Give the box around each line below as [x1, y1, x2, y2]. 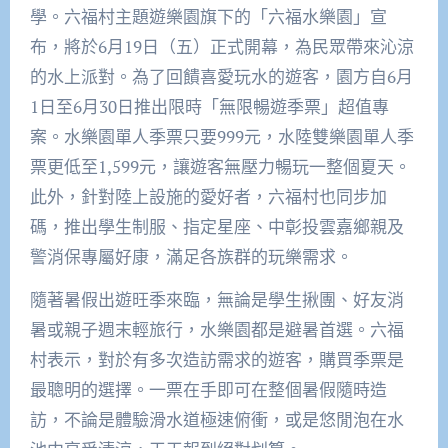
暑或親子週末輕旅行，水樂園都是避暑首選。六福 [29, 317, 404, 341]
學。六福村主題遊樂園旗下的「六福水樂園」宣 [29, 4, 387, 28]
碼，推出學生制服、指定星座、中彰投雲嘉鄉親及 [29, 214, 404, 238]
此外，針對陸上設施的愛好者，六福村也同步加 [29, 184, 387, 208]
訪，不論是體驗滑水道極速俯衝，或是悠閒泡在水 [29, 407, 404, 431]
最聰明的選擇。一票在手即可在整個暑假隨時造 [29, 377, 387, 401]
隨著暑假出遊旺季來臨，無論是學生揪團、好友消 [29, 287, 404, 311]
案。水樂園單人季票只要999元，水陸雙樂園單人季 [29, 124, 414, 148]
